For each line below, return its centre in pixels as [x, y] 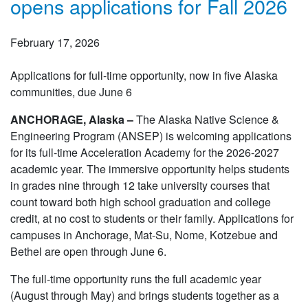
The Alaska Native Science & [208, 119]
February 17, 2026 [55, 42]
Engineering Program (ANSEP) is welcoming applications [151, 136]
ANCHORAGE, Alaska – [73, 119]
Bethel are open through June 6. [90, 251]
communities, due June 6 [71, 92]
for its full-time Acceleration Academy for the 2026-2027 [145, 152]
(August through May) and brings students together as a [145, 295]
